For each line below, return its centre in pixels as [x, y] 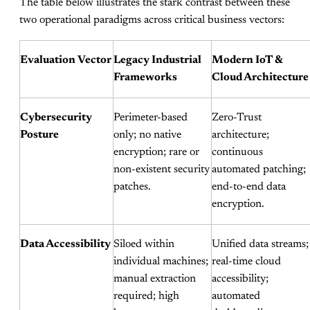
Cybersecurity [56, 117]
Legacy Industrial [157, 60]
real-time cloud [246, 261]
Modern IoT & [247, 60]
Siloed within [144, 244]
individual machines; [161, 261]
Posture [39, 135]
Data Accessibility [65, 244]
